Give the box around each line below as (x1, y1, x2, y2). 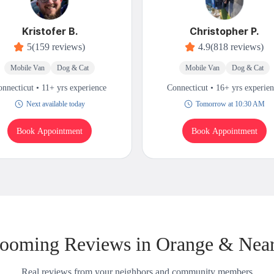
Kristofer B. (21, 25, 78, 38)
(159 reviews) (32, 42, 86, 53)
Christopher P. (190, 25, 259, 38)
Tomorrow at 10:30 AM (195, 100, 265, 109)
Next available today (26, 100, 85, 109)
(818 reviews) (210, 42, 264, 53)
